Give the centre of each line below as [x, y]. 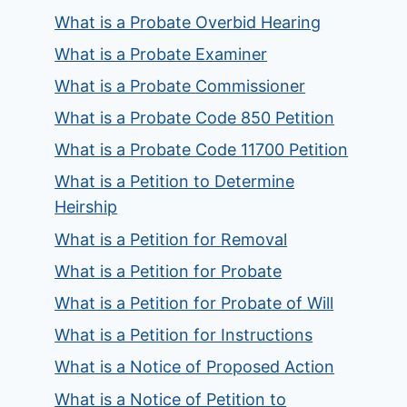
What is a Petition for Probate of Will [194, 303]
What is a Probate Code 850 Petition [195, 118]
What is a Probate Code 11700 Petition [202, 150]
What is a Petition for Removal [171, 239]
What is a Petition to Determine [175, 182]
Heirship [86, 207]
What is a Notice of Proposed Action [195, 367]
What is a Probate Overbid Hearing [188, 22]
